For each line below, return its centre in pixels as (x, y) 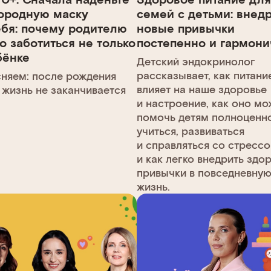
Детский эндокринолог (196, 61)
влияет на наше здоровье (201, 89)
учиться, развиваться (190, 130)
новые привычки (185, 28)
